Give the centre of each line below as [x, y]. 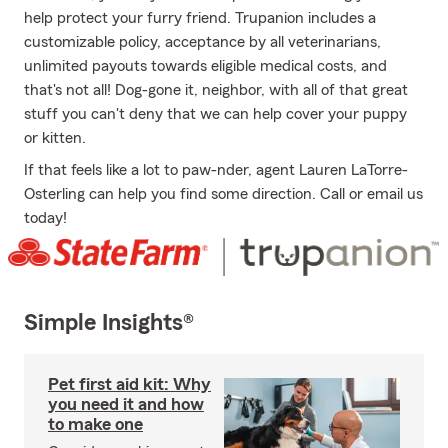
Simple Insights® [109, 323]
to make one [95, 424]
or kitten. [55, 138]
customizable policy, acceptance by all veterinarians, [202, 42]
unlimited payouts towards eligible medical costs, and [205, 66]
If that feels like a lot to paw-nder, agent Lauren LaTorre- [216, 170]
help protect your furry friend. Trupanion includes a [200, 18]
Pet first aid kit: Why [129, 384]
